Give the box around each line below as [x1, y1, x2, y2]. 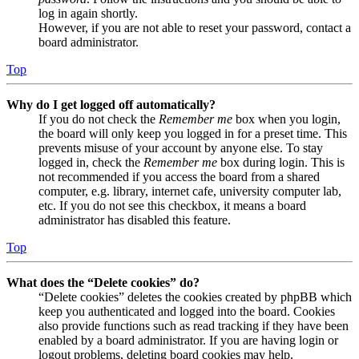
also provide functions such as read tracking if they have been [38, 319, 349, 333]
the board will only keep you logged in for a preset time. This [38, 127, 347, 141]
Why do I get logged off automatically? [6, 98, 216, 112]
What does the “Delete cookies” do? [6, 276, 200, 290]
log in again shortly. [38, 6, 138, 21]
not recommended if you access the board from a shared [38, 170, 320, 184]
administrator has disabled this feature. [38, 213, 231, 228]
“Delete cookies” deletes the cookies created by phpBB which [38, 290, 352, 305]
